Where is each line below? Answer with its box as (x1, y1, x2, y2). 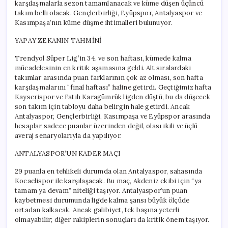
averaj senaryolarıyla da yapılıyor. (15, 131, 122, 140)
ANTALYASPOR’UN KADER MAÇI (15, 149, 121, 158)
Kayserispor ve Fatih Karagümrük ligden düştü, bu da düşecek (15, 92, 210, 101)
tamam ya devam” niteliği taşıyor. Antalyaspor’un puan (15, 186, 188, 195)
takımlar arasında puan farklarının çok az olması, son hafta (15, 73, 203, 82)
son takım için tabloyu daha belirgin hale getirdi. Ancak (15, 102, 190, 111)
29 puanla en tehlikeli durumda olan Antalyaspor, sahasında (15, 166, 203, 176)
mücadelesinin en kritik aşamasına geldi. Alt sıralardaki (15, 63, 191, 72)
